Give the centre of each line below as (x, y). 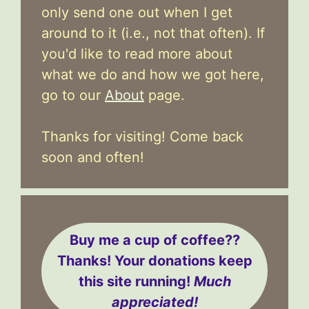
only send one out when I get (137, 12)
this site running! (136, 281)
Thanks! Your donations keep (154, 260)
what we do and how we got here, (153, 74)
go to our (73, 95)
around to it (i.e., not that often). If (153, 33)
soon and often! (93, 157)
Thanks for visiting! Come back (142, 136)
